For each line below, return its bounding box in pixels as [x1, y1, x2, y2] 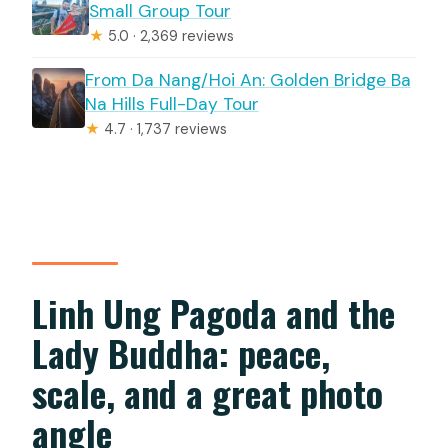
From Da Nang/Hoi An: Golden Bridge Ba [84, 69, 411, 92]
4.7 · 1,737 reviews [99, 120, 227, 139]
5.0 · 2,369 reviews [104, 27, 235, 46]
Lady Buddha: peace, [32, 325, 331, 379]
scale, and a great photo [32, 365, 384, 419]
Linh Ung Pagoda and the [32, 285, 396, 339]
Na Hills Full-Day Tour [84, 93, 259, 116]
